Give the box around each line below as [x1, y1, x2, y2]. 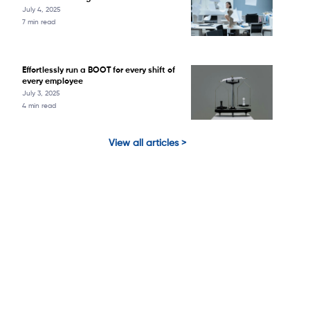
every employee [22, 77, 83, 86]
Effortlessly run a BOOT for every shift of [22, 66, 175, 75]
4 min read [22, 102, 56, 110]
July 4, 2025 [22, 6, 60, 14]
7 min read [22, 19, 55, 26]
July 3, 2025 [22, 90, 60, 98]
